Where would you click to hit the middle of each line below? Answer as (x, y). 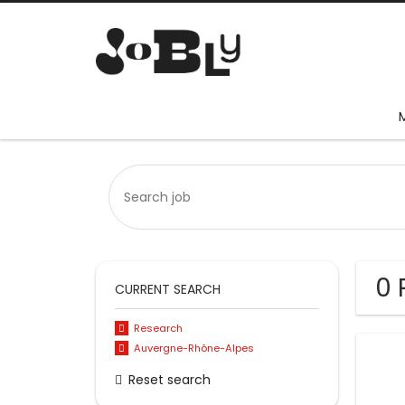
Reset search (170, 379)
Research (158, 329)
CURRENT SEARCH (168, 290)
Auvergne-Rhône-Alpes (193, 348)
